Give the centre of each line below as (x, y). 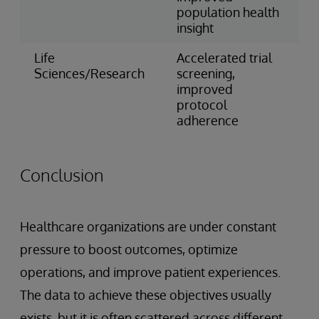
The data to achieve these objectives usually (146, 294)
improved (205, 89)
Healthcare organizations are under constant (148, 226)
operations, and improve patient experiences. (150, 272)
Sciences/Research (89, 73)
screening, (206, 73)
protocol (202, 104)
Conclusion (62, 174)
